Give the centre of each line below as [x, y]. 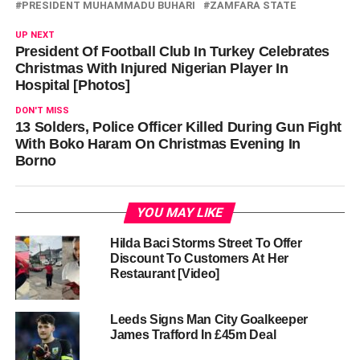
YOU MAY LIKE [180, 212]
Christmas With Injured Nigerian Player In [151, 68]
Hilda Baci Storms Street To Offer [206, 243]
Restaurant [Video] [165, 273]
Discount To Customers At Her [199, 258]
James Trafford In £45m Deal [193, 334]
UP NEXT [35, 35]
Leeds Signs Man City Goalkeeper [209, 319]
